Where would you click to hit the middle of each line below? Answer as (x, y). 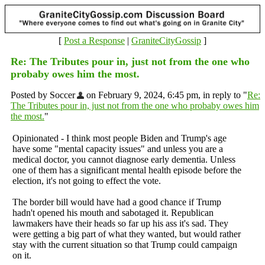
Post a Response (94, 40)
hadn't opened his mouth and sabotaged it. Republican (113, 212)
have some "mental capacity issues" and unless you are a (118, 148)
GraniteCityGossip (166, 40)
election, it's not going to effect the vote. (87, 180)
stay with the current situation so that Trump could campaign (125, 244)
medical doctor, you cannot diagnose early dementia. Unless (124, 159)
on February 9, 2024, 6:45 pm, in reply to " (166, 95)
